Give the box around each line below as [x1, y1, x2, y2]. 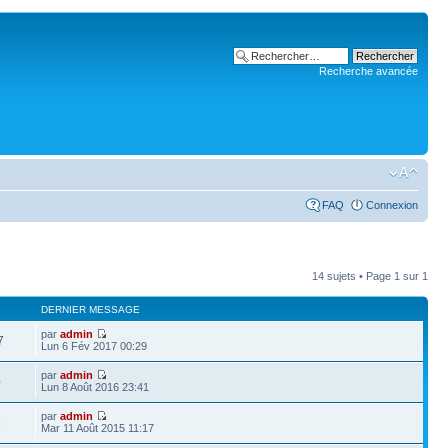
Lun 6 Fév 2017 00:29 [41, 340, 148, 352]
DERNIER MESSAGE [41, 304, 141, 315]
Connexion [366, 199, 418, 211]
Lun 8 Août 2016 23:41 [41, 381, 150, 393]
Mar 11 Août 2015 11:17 [41, 422, 155, 434]
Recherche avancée [319, 65, 418, 77]
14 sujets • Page [312, 270, 394, 282]
